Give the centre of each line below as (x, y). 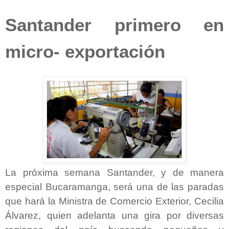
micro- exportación (85, 51)
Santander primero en (114, 25)
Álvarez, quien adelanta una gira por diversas (114, 215)
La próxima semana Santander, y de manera (114, 172)
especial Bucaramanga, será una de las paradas (114, 187)
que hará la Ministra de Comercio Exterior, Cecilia (114, 201)
